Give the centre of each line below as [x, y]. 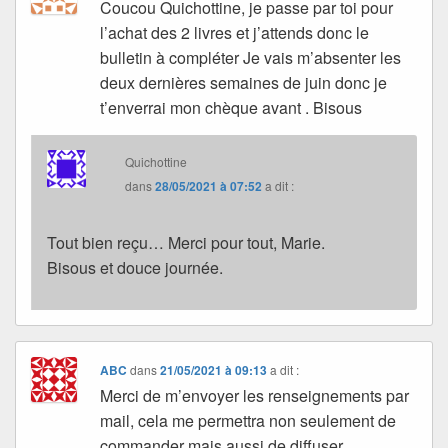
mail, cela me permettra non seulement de [248, 420]
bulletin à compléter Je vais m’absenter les [251, 57]
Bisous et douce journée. [135, 267]
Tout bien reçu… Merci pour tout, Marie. [186, 242]
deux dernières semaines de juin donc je [244, 82]
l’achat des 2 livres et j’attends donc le [235, 32]
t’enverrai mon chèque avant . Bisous [231, 107]
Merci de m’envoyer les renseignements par [255, 395]
